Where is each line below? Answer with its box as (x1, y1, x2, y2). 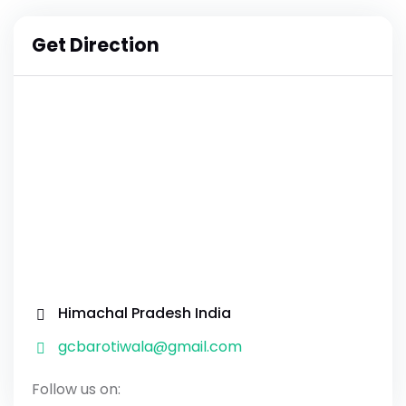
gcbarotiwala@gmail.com (57, 336, 242, 358)
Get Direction (32, 33, 159, 59)
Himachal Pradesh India (57, 302, 231, 324)
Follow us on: (32, 379, 121, 401)
